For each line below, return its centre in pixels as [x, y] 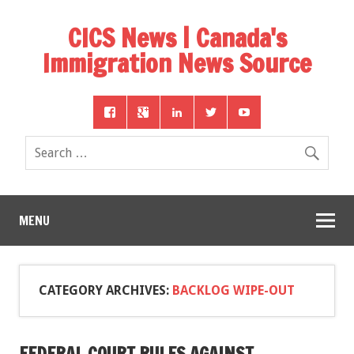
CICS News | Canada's [177, 38]
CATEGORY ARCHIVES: [105, 290]
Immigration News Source [177, 63]
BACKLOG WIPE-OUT [233, 290]
